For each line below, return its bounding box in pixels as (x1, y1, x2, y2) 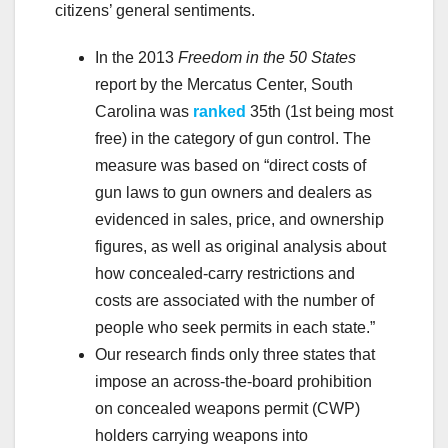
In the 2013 (95, 48, 178, 66)
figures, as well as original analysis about (95, 237, 386, 255)
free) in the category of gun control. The (95, 129, 371, 147)
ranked (193, 102, 246, 120)
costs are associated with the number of (95, 291, 374, 309)
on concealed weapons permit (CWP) (95, 399, 360, 417)
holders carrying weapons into (95, 426, 308, 444)
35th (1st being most (246, 102, 393, 120)
